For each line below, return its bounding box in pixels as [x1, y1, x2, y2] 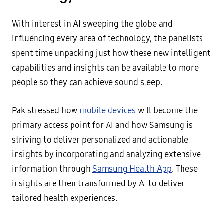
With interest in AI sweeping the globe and [12, 19, 173, 30]
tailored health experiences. [12, 193, 117, 204]
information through [12, 164, 92, 175]
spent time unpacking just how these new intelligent [12, 48, 211, 59]
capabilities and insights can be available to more [12, 63, 199, 73]
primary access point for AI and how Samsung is [12, 120, 193, 131]
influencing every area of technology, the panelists [12, 34, 203, 44]
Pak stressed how [12, 106, 79, 116]
